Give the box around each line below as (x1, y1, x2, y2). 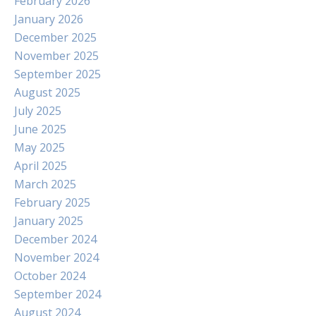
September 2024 (14, 286, 101, 302)
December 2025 (14, 30, 97, 45)
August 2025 (14, 85, 80, 100)
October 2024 (14, 268, 85, 284)
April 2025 (14, 158, 67, 174)
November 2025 (14, 48, 99, 63)
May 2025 (14, 140, 65, 155)
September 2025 (14, 66, 101, 82)
